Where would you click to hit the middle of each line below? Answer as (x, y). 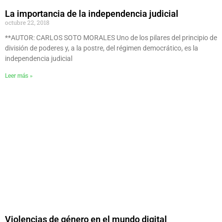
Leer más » (19, 76)
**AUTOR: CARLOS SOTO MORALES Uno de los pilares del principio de (111, 38)
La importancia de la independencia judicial (92, 14)
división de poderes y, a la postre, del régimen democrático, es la (102, 48)
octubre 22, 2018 (27, 23)
